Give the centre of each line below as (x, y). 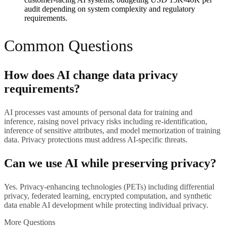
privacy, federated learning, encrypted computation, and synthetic (108, 196)
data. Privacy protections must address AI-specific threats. (96, 140)
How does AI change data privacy (91, 75)
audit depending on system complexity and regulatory (110, 9)
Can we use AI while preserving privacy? (110, 163)
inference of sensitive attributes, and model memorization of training (112, 131)
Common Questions (68, 45)
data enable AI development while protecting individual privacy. (106, 205)
